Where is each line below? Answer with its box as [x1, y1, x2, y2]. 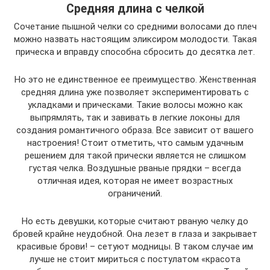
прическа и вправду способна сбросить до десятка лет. [15, 46, 255, 58]
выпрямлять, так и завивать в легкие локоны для [30, 112, 240, 124]
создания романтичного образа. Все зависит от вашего [16, 125, 254, 136]
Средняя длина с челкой [66, 1, 204, 16]
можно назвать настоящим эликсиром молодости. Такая [13, 34, 257, 45]
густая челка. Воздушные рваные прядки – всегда [29, 163, 241, 174]
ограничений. [108, 188, 162, 199]
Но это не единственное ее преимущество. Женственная [14, 74, 256, 86]
